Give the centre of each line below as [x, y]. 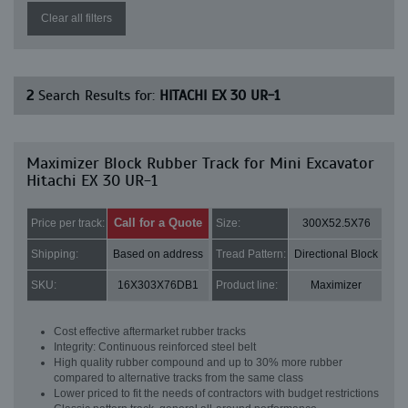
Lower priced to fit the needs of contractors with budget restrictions [216, 393]
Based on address [158, 254]
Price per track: [68, 223]
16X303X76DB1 [158, 285]
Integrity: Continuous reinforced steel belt [155, 347]
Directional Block [336, 254]
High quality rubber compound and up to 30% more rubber [198, 362]
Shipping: [55, 254]
